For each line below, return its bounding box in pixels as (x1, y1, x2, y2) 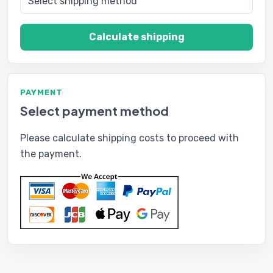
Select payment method (20, 103, 169, 118)
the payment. (20, 148, 82, 160)
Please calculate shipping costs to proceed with (20, 132, 239, 144)
